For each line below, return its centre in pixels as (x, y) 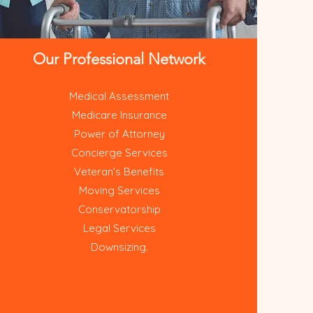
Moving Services (119, 190)
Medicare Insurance (119, 115)
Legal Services (119, 228)
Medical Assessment (119, 96)
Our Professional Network (119, 59)
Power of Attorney (119, 134)
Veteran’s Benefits (119, 172)
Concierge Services (119, 153)
